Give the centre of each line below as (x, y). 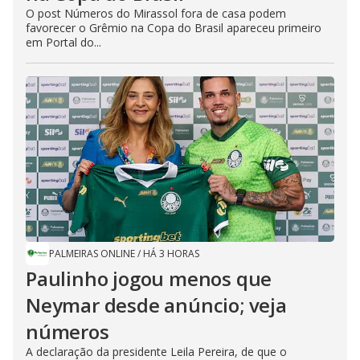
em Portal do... (63, 42)
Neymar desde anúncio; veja (156, 305)
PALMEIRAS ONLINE (92, 254)
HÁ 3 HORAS (171, 254)
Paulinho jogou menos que (149, 278)
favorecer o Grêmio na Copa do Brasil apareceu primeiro (174, 28)
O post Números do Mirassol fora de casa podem (156, 13)
